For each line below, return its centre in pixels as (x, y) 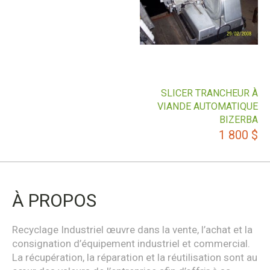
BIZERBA (239, 120)
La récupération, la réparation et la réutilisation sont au (135, 257)
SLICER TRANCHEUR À (209, 93)
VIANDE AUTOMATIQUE (208, 107)
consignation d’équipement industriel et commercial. (131, 243)
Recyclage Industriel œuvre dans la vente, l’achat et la (132, 229)
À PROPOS (54, 200)
